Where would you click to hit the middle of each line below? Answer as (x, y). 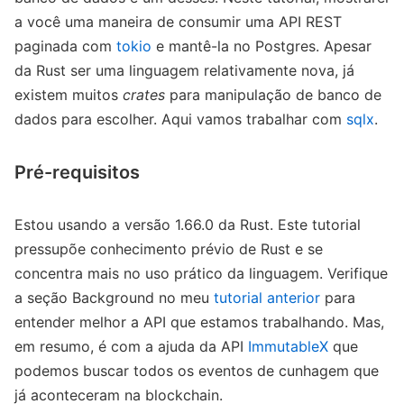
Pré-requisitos (77, 172)
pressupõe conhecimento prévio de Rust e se (169, 248)
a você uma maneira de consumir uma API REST (178, 21)
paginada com (65, 46)
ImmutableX (288, 346)
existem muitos (69, 94)
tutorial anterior (267, 297)
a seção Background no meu (114, 297)
